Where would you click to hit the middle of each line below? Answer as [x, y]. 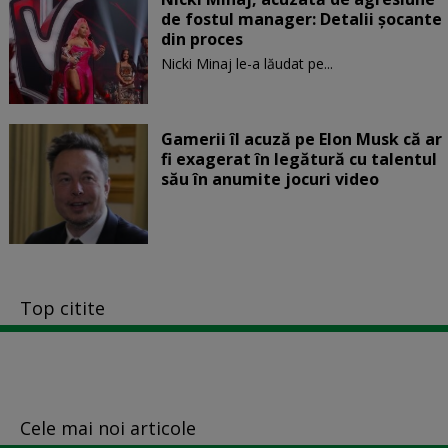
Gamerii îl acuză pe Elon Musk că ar [301, 138]
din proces [201, 38]
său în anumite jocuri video [269, 178]
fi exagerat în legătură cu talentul [298, 158]
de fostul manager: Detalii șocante [301, 18]
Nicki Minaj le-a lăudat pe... [246, 63]
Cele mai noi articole [108, 427]
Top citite [62, 307]
